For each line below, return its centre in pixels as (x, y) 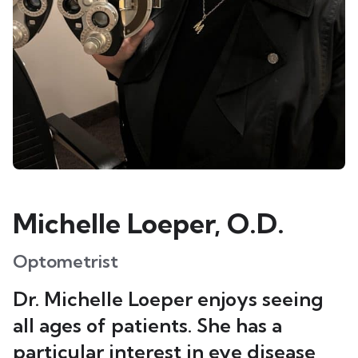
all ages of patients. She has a (147, 325)
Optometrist (66, 261)
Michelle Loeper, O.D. (149, 223)
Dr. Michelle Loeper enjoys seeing (168, 299)
